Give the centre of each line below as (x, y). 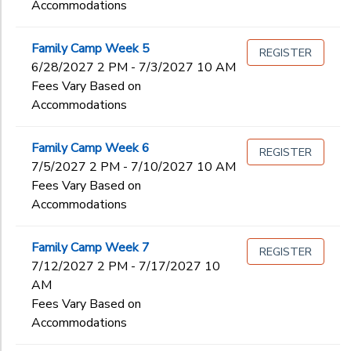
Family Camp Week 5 (90, 49)
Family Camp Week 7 (90, 248)
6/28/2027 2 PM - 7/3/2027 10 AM (134, 67)
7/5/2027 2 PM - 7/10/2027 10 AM (134, 167)
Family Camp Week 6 (90, 148)
